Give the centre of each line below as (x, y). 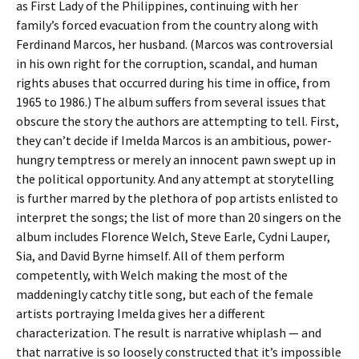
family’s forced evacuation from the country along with (167, 25)
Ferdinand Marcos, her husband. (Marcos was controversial (175, 44)
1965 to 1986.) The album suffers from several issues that (171, 102)
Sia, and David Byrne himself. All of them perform (150, 256)
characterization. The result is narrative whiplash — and (169, 333)
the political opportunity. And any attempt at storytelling (175, 179)
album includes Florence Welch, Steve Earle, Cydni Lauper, (173, 236)
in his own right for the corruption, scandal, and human (167, 63)
